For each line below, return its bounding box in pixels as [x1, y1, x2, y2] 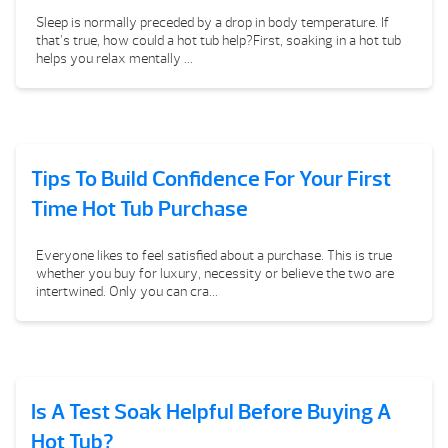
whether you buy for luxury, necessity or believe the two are [36, 265, 394, 282]
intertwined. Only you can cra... [36, 283, 218, 300]
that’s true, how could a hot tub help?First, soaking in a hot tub [36, 32, 401, 49]
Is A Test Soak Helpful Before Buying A [31, 398, 391, 426]
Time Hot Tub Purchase [31, 195, 248, 223]
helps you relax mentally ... [36, 50, 193, 67]
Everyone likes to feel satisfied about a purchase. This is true [36, 247, 392, 264]
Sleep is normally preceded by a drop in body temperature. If [36, 14, 389, 31]
